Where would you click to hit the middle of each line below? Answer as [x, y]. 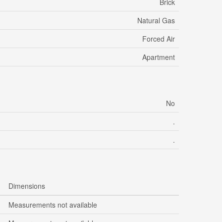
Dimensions [27, 186]
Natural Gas [156, 21]
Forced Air [159, 39]
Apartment [159, 57]
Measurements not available [53, 205]
